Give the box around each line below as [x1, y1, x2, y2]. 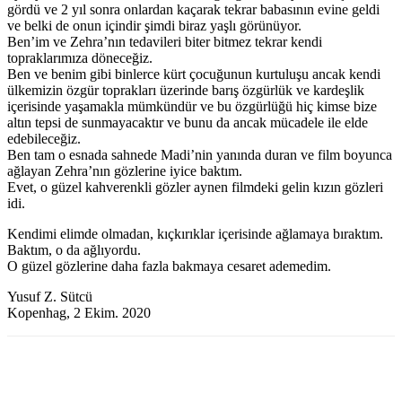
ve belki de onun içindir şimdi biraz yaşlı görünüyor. [7, 17, 301, 33]
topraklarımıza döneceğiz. [7, 49, 153, 66]
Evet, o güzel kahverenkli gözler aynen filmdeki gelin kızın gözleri [7, 179, 383, 195]
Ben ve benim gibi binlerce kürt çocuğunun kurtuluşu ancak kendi [7, 66, 380, 82]
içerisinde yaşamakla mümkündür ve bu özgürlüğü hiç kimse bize [7, 98, 377, 114]
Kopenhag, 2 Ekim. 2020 [7, 304, 151, 320]
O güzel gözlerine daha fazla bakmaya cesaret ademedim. [7, 258, 331, 274]
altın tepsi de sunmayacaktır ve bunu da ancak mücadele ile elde [7, 114, 368, 130]
